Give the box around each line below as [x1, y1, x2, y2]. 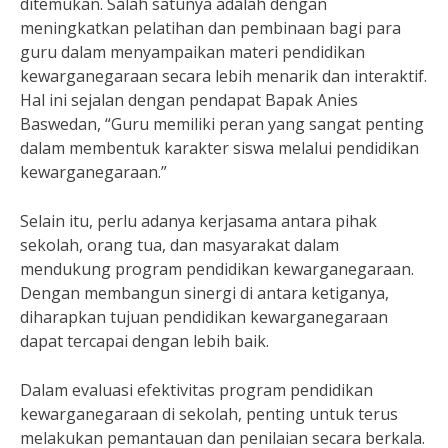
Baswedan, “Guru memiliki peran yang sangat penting [20, 113, 424, 135]
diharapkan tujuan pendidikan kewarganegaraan [20, 306, 388, 328]
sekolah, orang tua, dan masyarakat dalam [20, 234, 339, 256]
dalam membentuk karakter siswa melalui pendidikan [20, 137, 419, 159]
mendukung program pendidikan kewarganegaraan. [20, 258, 414, 280]
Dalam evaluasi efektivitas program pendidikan [20, 379, 373, 401]
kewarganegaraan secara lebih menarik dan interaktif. [20, 65, 427, 87]
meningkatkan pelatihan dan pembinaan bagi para [20, 17, 401, 39]
